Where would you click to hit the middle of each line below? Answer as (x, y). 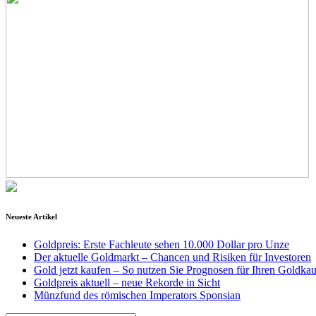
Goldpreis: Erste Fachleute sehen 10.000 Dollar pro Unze (162, 244)
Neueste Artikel (31, 216)
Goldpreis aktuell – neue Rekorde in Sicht (127, 282)
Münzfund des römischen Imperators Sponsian (137, 295)
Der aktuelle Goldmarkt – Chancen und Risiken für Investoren (172, 257)
